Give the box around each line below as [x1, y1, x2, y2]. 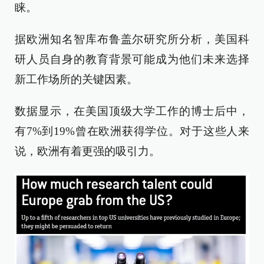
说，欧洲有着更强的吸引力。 [15, 145, 160, 158]
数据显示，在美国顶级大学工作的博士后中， [15, 105, 249, 118]
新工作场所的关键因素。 [15, 73, 138, 86]
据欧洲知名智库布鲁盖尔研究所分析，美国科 [15, 33, 249, 46]
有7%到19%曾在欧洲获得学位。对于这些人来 [15, 125, 249, 138]
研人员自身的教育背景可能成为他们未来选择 [15, 53, 249, 66]
